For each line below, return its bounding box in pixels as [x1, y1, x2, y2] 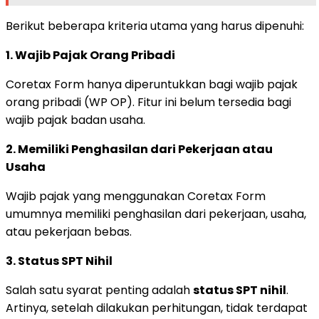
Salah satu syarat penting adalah [6, 281, 193, 298]
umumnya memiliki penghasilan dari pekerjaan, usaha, [6, 205, 306, 222]
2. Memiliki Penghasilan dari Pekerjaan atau [6, 140, 273, 157]
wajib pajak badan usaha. [6, 111, 145, 128]
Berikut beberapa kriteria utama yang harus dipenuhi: [6, 17, 304, 34]
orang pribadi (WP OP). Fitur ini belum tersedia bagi [6, 93, 291, 110]
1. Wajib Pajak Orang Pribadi [6, 46, 175, 63]
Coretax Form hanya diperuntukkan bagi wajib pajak [6, 75, 298, 93]
